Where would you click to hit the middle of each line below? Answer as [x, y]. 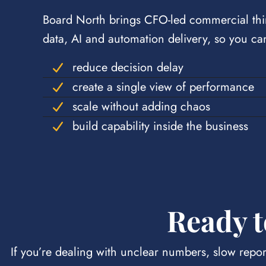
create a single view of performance [163, 87]
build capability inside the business [160, 126]
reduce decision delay [128, 68]
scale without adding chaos [141, 107]
